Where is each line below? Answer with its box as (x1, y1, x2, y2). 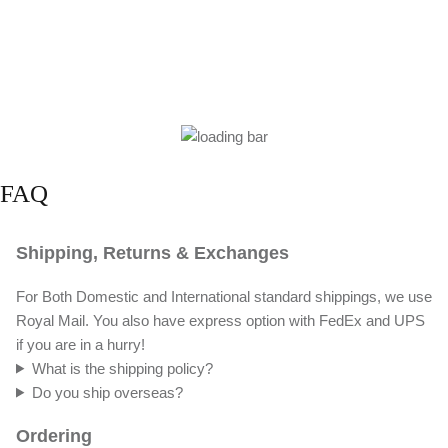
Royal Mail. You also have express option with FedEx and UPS (16, 311, 425, 329)
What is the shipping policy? (31, 359, 213, 377)
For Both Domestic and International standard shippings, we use (16, 287, 432, 305)
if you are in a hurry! (16, 335, 145, 353)
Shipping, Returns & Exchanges (16, 243, 289, 264)
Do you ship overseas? (31, 383, 183, 401)
